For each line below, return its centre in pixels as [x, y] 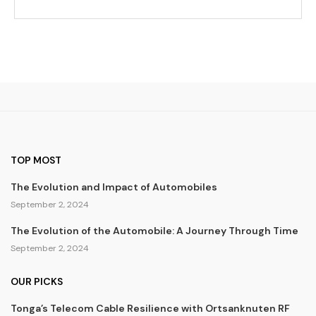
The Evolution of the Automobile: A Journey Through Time [154, 231]
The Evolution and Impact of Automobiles [114, 187]
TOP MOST [36, 160]
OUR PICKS [37, 281]
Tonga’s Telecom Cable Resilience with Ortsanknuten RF [150, 308]
